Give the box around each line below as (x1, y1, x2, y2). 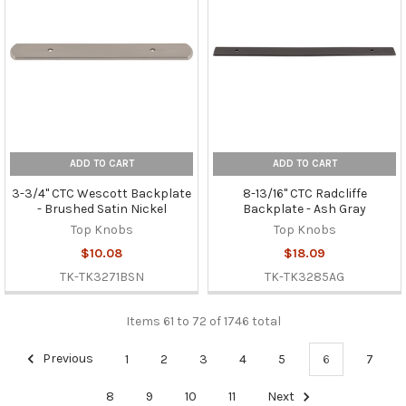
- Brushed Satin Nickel (36, 201, 167, 217)
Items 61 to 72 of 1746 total (125, 314, 281, 330)
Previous (40, 351, 94, 367)
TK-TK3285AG (265, 269, 344, 285)
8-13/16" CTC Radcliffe (242, 186, 367, 202)
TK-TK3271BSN (59, 269, 144, 285)
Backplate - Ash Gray (243, 201, 366, 217)
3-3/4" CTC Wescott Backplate (12, 186, 191, 202)
